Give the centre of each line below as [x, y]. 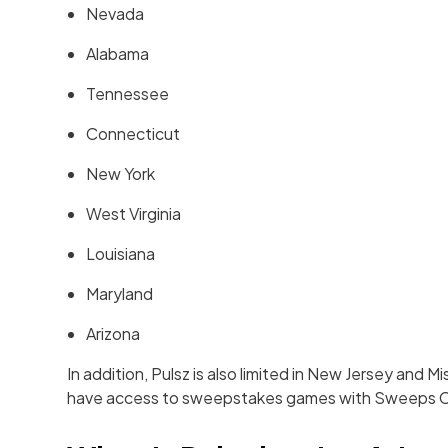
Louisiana [121, 254]
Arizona [113, 334]
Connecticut [133, 134]
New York [121, 174]
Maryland [120, 294]
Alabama [118, 54]
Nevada [115, 14]
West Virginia [134, 214]
